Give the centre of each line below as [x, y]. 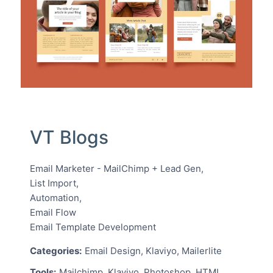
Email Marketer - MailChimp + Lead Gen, [116, 169]
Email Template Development [93, 227]
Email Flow [53, 213]
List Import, [54, 183]
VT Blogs [69, 137]
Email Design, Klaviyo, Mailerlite [153, 251]
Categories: [55, 251]
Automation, [55, 198]
